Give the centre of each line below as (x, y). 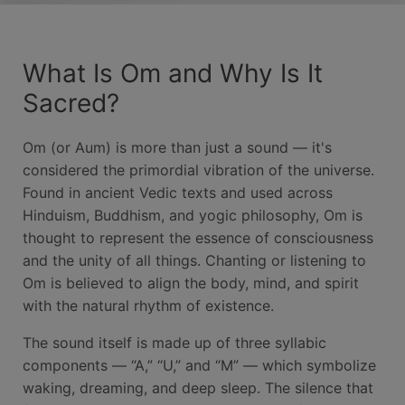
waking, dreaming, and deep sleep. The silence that (198, 388)
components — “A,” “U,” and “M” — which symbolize (199, 365)
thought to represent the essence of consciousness (198, 238)
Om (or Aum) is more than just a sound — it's (177, 147)
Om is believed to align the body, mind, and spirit (191, 283)
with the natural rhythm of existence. (148, 306)
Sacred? (71, 103)
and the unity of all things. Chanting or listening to (194, 260)
